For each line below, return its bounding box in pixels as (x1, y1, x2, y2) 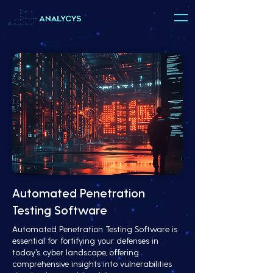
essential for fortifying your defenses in (12, 235, 158, 246)
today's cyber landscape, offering (12, 247, 139, 257)
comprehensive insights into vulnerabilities (12, 258, 172, 269)
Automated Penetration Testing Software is (12, 224, 177, 234)
